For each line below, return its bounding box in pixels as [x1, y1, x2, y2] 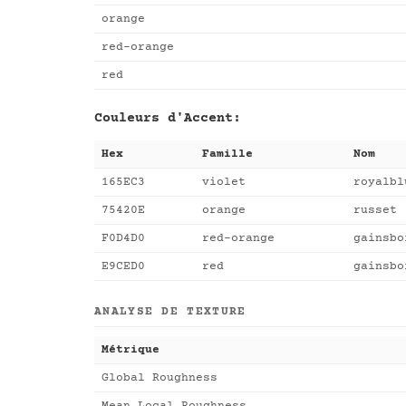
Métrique [101, 343, 159, 357]
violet [202, 176, 246, 189]
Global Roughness [101, 372, 217, 385]
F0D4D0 [101, 232, 145, 246]
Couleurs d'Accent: [94, 111, 241, 127]
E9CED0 [101, 260, 145, 274]
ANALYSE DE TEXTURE [94, 305, 246, 319]
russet [353, 204, 397, 217]
